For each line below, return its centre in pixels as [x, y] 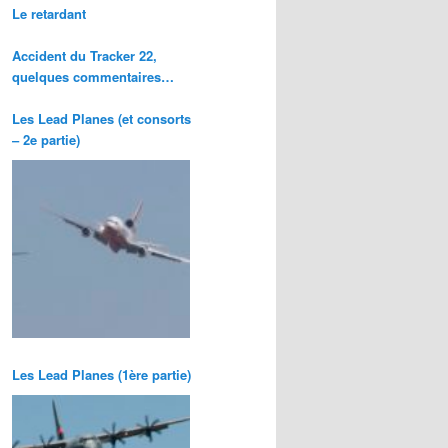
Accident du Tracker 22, [84, 55]
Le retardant [49, 13]
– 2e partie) [46, 139]
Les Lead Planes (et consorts [101, 118]
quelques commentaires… [93, 76]
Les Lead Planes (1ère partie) [101, 374]
